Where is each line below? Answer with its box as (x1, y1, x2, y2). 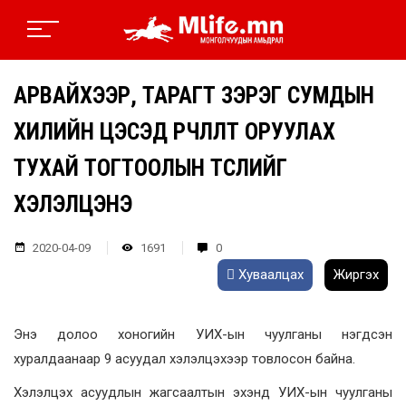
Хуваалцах (235, 266, 304, 284)
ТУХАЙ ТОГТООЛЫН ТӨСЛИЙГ (14, 155, 287, 182)
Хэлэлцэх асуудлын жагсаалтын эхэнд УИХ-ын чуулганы (14, 384, 392, 401)
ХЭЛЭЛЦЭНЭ (14, 191, 132, 218)
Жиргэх (333, 266, 379, 284)
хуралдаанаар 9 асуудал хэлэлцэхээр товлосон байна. (14, 351, 355, 368)
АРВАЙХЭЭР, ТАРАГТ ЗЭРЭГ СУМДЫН (14, 82, 374, 110)
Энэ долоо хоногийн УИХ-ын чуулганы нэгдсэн (14, 326, 392, 343)
